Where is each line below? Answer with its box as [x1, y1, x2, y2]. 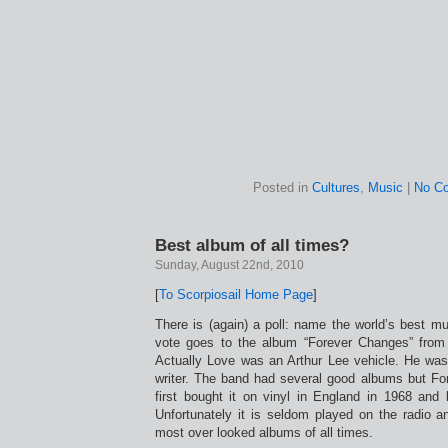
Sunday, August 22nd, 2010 [155, 258, 304, 272]
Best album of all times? [155, 235, 349, 255]
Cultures [311, 180, 360, 195]
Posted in [252, 180, 312, 195]
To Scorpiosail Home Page [159, 287, 313, 302]
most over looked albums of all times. [155, 425, 373, 440]
